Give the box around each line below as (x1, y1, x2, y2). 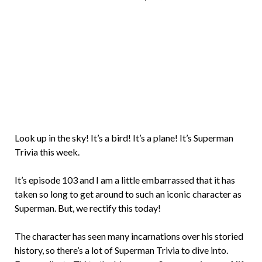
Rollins (185, 18, 212, 29)
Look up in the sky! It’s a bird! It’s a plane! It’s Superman (15, 132, 233, 143)
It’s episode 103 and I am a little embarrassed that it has (15, 174, 235, 185)
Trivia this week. (15, 146, 80, 157)
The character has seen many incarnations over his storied (15, 230, 243, 242)
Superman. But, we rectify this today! (15, 202, 161, 213)
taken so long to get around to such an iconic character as (15, 188, 242, 199)
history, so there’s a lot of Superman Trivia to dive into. (15, 244, 228, 256)
